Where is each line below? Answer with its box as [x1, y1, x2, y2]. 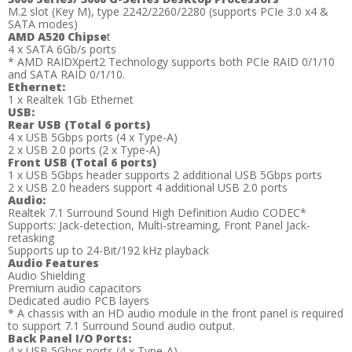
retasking [8, 230, 54, 246]
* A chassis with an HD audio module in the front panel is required [8, 306, 343, 321]
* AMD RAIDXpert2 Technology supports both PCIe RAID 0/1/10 [8, 54, 335, 70]
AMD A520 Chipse [8, 29, 107, 45]
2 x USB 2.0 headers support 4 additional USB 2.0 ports [8, 180, 288, 196]
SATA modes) [8, 16, 78, 32]
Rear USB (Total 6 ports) [8, 117, 150, 133]
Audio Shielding [8, 268, 85, 284]
